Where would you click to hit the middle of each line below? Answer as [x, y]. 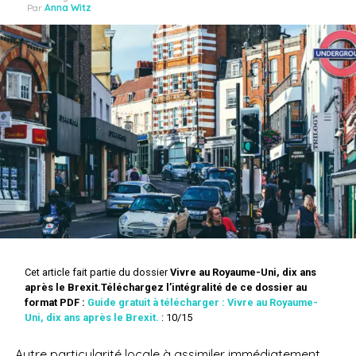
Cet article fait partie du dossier [98, 272]
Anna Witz [68, 8]
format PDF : [56, 302]
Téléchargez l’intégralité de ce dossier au [204, 287]
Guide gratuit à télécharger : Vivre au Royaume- [203, 302]
